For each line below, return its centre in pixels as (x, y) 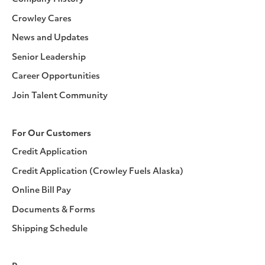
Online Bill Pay (41, 191)
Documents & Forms (54, 210)
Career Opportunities (56, 77)
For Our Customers (51, 134)
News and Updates (50, 38)
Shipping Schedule (50, 230)
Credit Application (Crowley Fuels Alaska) (98, 172)
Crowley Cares (42, 19)
